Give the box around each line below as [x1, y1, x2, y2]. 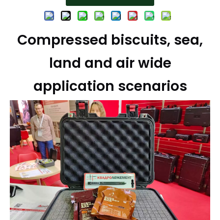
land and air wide [49, 54, 171, 73]
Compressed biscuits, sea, [17, 30, 203, 50]
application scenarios [33, 77, 187, 96]
